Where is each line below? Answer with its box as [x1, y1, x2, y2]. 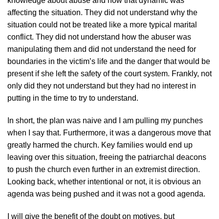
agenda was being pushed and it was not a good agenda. [7, 190, 205, 198]
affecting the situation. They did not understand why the [7, 8, 197, 17]
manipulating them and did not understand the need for [7, 45, 196, 54]
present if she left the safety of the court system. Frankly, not [7, 69, 212, 78]
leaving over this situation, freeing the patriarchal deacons [7, 153, 206, 162]
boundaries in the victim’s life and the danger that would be [7, 57, 210, 66]
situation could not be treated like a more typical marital [7, 21, 197, 29]
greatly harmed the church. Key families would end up [7, 141, 193, 150]
